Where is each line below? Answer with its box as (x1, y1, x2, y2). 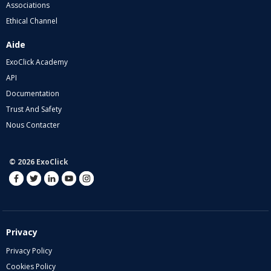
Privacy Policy (6, 246, 52, 256)
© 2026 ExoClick (9, 157, 68, 168)
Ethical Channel (6, 16, 57, 27)
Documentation (6, 88, 59, 99)
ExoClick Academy (6, 57, 68, 68)
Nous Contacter (6, 120, 60, 131)
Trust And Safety (6, 104, 62, 115)
